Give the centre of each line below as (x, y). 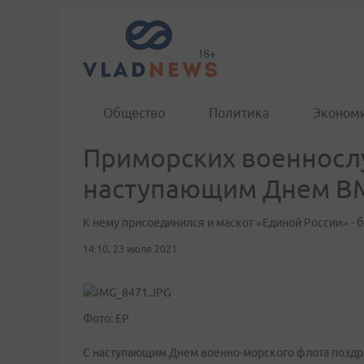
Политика (239, 113)
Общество (134, 113)
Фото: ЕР (106, 318)
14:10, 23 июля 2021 (130, 249)
